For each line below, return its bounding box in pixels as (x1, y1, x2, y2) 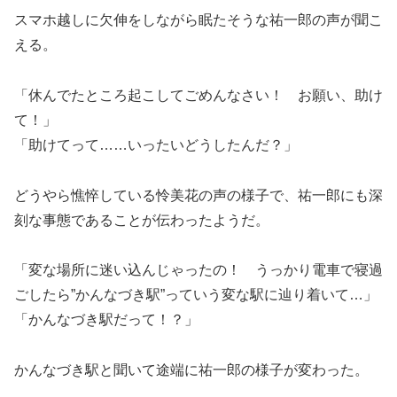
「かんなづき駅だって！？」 (14, 312, 198, 328)
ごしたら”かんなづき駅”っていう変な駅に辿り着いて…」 (14, 287, 378, 303)
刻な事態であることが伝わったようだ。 (14, 212, 269, 228)
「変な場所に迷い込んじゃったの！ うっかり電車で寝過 (14, 262, 383, 278)
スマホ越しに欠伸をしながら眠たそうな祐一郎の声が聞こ (14, 12, 383, 28)
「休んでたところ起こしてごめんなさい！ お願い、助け (14, 87, 383, 103)
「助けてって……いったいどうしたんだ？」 (14, 136, 298, 152)
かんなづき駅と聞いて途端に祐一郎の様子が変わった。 (14, 362, 369, 378)
